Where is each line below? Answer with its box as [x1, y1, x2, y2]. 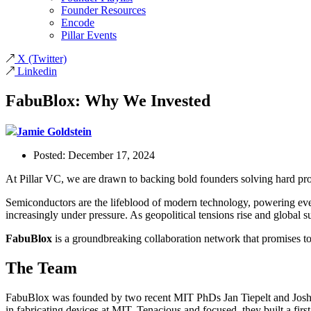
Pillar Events [61, 29, 117, 41]
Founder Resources [61, 4, 146, 16]
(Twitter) [28, 53, 67, 65]
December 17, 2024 [68, 149, 155, 161]
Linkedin [17, 65, 57, 77]
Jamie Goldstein [17, 125, 92, 137]
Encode [61, 17, 94, 28]
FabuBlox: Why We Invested [6, 91, 210, 110]
